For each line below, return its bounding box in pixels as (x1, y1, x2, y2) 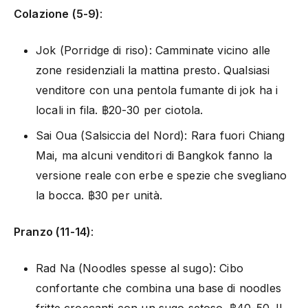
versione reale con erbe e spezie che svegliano (36, 168, 287, 182)
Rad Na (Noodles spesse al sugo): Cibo (36, 261, 243, 275)
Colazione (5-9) (14, 6, 100, 21)
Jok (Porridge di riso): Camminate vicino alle (36, 43, 271, 57)
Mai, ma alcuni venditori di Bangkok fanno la (36, 148, 273, 162)
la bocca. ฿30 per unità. (36, 188, 162, 202)
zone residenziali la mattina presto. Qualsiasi (36, 63, 270, 77)
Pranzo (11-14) (14, 224, 91, 239)
